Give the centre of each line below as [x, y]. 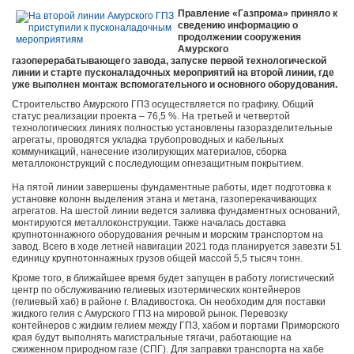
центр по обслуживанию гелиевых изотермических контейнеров [156, 290]
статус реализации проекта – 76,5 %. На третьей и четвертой [151, 117]
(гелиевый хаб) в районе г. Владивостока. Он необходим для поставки [169, 302]
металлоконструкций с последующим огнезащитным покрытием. [158, 164]
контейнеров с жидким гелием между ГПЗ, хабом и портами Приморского [176, 326]
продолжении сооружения [239, 38]
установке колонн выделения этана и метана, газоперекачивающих [164, 200]
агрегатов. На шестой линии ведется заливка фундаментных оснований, [176, 211]
